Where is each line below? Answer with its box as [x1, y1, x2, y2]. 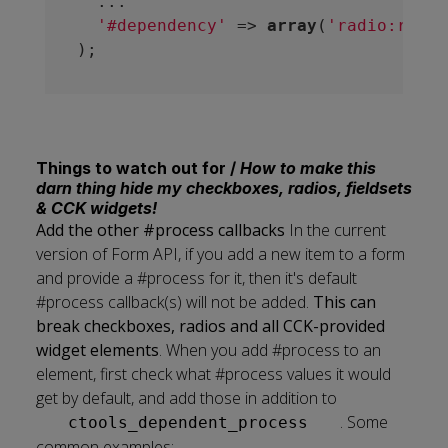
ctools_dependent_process [68, 413, 308, 432]
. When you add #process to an [159, 339, 381, 361]
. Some [340, 411, 388, 433]
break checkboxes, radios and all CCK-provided [36, 315, 385, 337]
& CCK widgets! [36, 198, 157, 218]
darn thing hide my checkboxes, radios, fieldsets [36, 178, 412, 198]
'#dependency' [96, 16, 227, 35]
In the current [285, 219, 386, 241]
